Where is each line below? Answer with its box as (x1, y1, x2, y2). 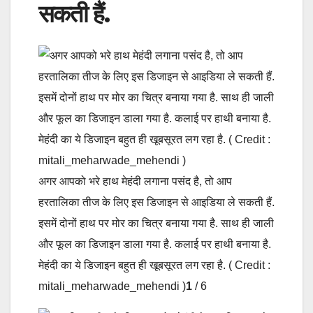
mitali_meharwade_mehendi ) (38, 279, 186, 292)
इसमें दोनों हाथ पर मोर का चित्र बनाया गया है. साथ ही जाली (38, 217, 274, 229)
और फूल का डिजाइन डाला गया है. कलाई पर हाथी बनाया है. (38, 238, 271, 250)
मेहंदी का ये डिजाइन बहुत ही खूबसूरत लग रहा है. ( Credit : (38, 259, 270, 271)
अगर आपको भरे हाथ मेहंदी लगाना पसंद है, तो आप (38, 175, 232, 187)
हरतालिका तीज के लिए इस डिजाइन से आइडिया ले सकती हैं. (38, 196, 275, 208)
